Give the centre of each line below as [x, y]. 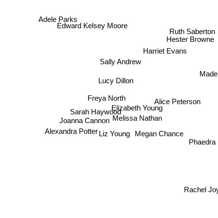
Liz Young [116, 136]
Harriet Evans [165, 51]
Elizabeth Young [138, 107]
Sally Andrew [119, 64]
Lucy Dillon [119, 82]
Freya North [102, 95]
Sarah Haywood [91, 111]
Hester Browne [191, 37]
